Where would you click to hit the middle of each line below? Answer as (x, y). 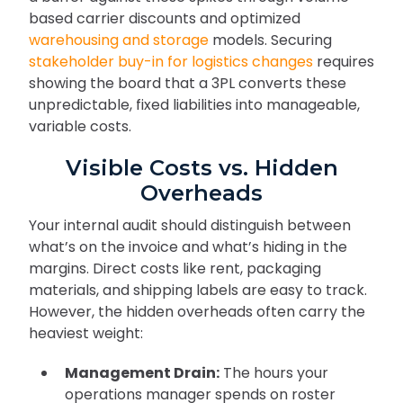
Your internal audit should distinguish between (190, 226)
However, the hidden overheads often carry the (197, 312)
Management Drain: (142, 373)
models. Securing (270, 40)
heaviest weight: (86, 334)
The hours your (274, 373)
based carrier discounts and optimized (165, 19)
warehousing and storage (119, 40)
